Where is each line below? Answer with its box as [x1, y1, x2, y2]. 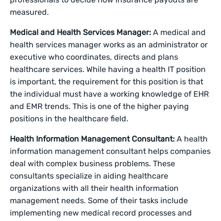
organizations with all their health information [10, 184, 179, 193]
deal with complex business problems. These [10, 159, 176, 168]
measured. [10, 7, 51, 17]
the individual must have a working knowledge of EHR [10, 89, 209, 99]
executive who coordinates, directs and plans [10, 52, 179, 62]
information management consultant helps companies [10, 147, 211, 156]
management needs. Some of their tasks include [10, 196, 188, 205]
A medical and [153, 28, 206, 37]
